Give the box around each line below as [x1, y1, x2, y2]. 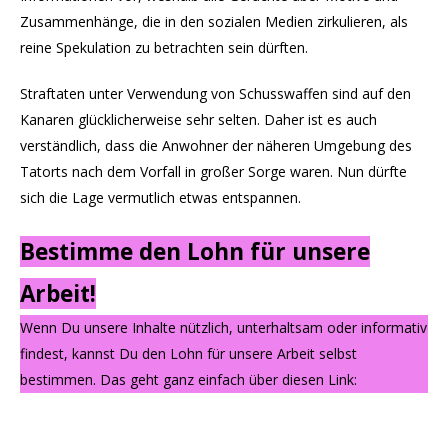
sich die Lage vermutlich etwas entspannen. [20, 188, 301, 208]
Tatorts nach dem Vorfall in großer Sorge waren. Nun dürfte [20, 162, 407, 182]
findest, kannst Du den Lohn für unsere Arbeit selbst [20, 344, 357, 364]
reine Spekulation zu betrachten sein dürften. [20, 38, 308, 58]
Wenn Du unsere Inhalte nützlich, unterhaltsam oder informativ [20, 318, 427, 338]
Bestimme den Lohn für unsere [20, 236, 370, 268]
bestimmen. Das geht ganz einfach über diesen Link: [20, 370, 357, 390]
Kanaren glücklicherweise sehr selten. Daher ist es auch [20, 110, 377, 130]
